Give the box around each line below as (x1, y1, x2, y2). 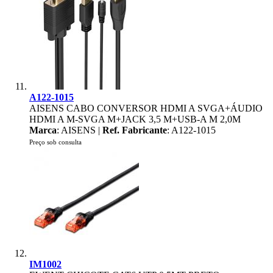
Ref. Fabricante (102, 125, 167, 135)
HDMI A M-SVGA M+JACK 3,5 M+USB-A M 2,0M (29, 114, 241, 124)
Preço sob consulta (29, 138, 82, 146)
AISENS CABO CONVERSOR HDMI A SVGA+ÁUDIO (29, 103, 263, 113)
